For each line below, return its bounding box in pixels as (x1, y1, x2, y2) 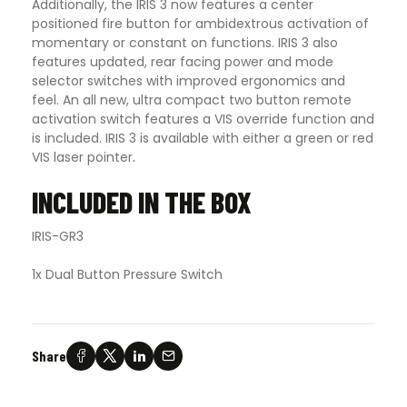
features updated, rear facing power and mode (32, 53, 333, 72)
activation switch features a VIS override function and (32, 110, 374, 129)
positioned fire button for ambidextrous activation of (32, 15, 369, 34)
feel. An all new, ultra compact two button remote (32, 91, 352, 110)
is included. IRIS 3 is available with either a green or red (32, 129, 373, 148)
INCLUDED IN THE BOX (32, 184, 252, 220)
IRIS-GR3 (32, 226, 84, 245)
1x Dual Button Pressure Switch (32, 264, 223, 283)
